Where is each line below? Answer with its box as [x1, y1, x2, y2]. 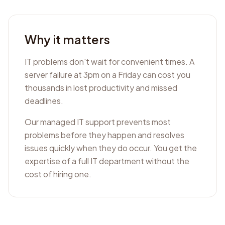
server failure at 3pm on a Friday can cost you [25, 69, 190, 80]
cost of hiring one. [25, 169, 91, 179]
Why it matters [25, 32, 110, 47]
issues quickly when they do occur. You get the [25, 143, 197, 153]
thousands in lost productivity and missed [25, 82, 177, 93]
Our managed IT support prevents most [25, 117, 171, 127]
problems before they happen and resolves [25, 130, 184, 140]
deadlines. [25, 95, 63, 106]
